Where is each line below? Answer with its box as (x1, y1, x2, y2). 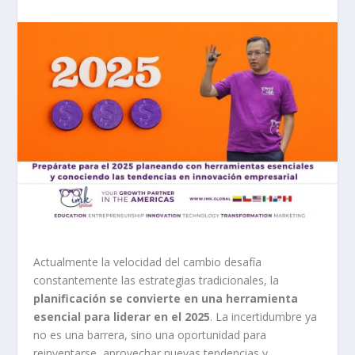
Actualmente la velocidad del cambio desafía (33, 254, 262, 269)
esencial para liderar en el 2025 (33, 308, 211, 324)
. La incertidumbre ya (210, 308, 318, 324)
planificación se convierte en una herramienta (33, 290, 299, 306)
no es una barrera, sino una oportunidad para (33, 326, 267, 342)
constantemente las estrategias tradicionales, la (33, 272, 280, 288)
